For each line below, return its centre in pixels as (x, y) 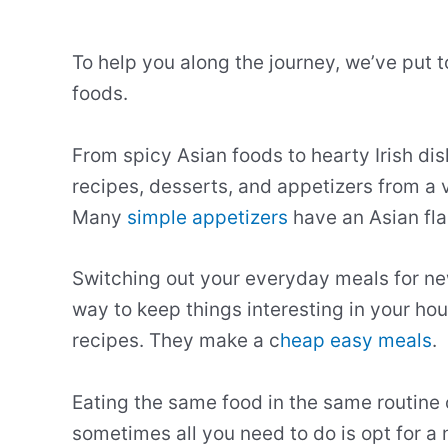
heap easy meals (356, 341)
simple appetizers (207, 217)
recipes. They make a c (176, 341)
